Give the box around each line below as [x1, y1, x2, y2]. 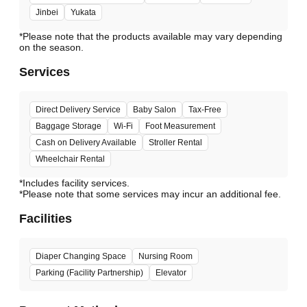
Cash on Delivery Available [36, 138, 136, 148]
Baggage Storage [36, 121, 101, 132]
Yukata [71, 8, 96, 18]
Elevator [156, 268, 186, 278]
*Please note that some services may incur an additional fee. [19, 188, 281, 200]
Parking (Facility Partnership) [36, 268, 143, 278]
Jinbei [36, 8, 58, 18]
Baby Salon [133, 105, 176, 115]
